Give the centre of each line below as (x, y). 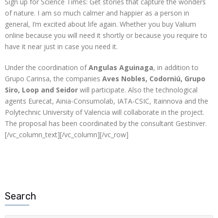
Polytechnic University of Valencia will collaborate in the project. (105, 112)
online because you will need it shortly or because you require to (106, 36)
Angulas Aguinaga (121, 68)
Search (20, 196)
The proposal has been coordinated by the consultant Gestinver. (106, 124)
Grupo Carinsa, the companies (54, 79)
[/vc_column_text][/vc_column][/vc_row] (67, 135)
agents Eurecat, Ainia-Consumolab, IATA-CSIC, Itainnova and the (107, 101)
